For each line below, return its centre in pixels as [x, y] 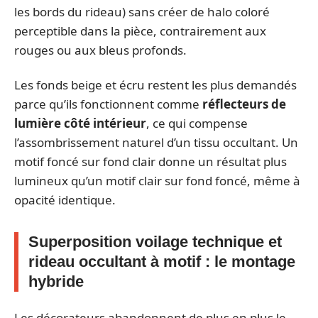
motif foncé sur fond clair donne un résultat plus [150, 161]
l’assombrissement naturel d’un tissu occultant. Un [156, 142]
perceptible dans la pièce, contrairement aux [140, 31]
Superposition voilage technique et [155, 242]
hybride [56, 281]
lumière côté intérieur [80, 123]
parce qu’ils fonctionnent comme [108, 104]
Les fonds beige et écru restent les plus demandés [155, 85]
